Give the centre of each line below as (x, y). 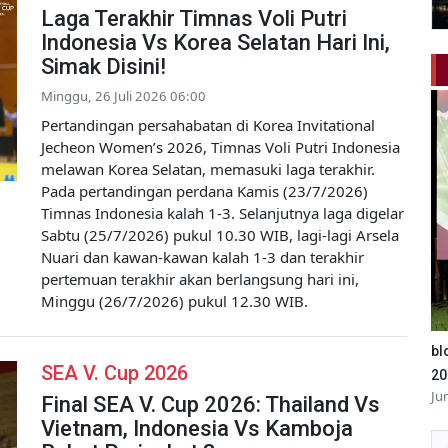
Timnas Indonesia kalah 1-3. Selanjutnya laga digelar (222, 213)
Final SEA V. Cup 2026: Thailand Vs (210, 405)
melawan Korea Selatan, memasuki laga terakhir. (208, 169)
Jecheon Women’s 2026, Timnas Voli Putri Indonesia (220, 147)
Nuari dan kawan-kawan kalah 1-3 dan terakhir (202, 257)
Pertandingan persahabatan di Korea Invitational (208, 125)
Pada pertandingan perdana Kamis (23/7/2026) (204, 191)
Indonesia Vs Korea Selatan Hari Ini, (215, 43)
